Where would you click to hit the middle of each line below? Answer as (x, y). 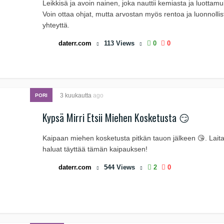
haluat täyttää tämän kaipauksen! (95, 149)
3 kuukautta (76, 95)
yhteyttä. (56, 25)
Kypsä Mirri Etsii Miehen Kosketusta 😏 (116, 117)
